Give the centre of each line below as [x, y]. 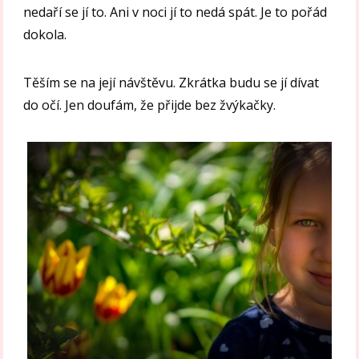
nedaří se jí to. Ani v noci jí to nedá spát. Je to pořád [175, 12]
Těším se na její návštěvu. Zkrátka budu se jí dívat [171, 83]
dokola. [45, 35]
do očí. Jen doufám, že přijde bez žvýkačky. [150, 105]
